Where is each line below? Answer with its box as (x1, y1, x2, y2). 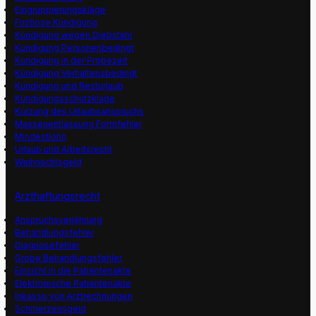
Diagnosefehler (15, 239, 80, 250)
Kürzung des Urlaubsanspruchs (15, 106, 145, 117)
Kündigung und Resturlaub (15, 80, 124, 92)
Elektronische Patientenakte (15, 277, 132, 288)
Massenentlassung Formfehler (15, 119, 142, 130)
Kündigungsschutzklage (15, 93, 116, 104)
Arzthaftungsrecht (15, 190, 101, 202)
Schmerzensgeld (15, 303, 87, 314)
